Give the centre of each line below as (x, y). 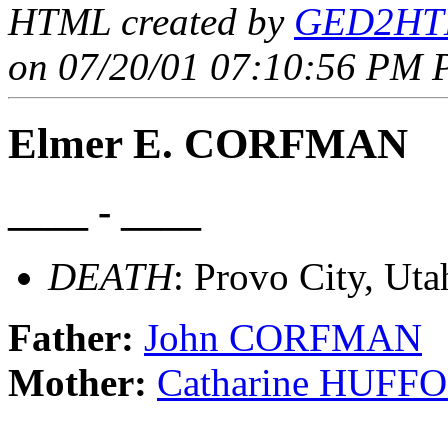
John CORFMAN (283, 337)
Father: (76, 337)
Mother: (82, 382)
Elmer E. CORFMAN (208, 144)
